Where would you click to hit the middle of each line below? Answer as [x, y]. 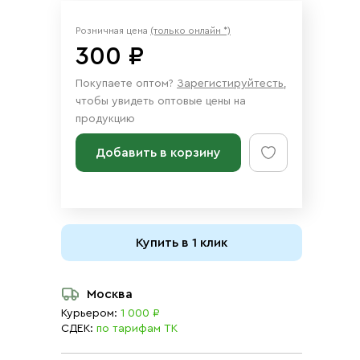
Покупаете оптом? [126, 84]
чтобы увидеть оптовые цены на [161, 101]
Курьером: [89, 313]
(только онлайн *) [190, 31]
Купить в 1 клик [182, 243]
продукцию [105, 119]
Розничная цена [113, 31]
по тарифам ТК [137, 329]
